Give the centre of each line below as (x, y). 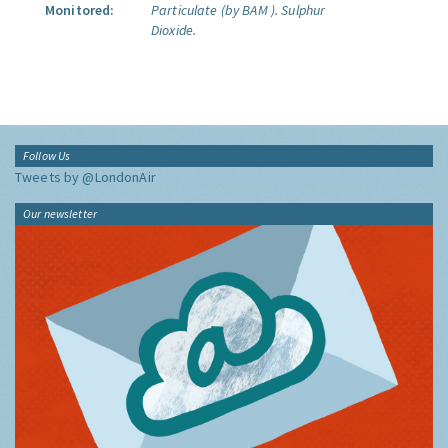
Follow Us (47, 155)
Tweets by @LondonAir (85, 177)
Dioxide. (174, 30)
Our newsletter (60, 213)
